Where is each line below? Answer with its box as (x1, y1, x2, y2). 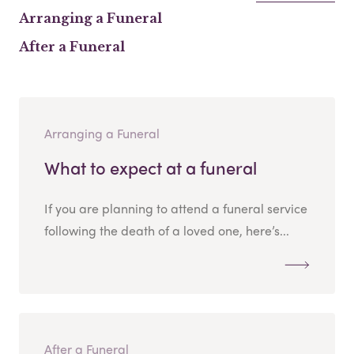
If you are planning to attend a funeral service (44, 199, 307, 218)
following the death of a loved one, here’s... (44, 221, 289, 240)
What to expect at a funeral (44, 155, 257, 181)
